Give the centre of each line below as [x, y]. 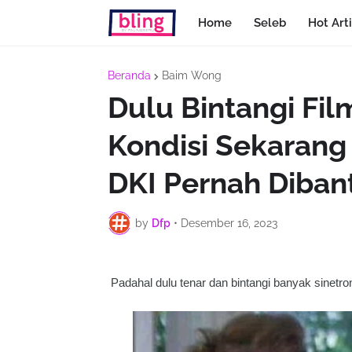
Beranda [129, 75]
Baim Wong [192, 75]
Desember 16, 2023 [229, 223]
